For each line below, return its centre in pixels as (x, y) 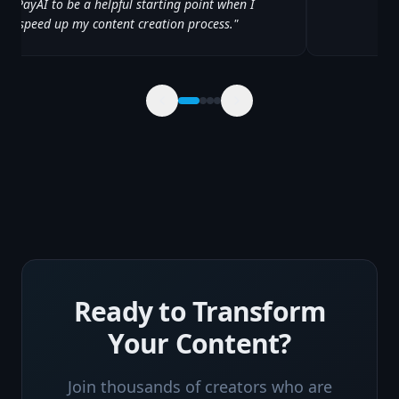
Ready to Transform (199, 311)
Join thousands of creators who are (199, 387)
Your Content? (199, 343)
